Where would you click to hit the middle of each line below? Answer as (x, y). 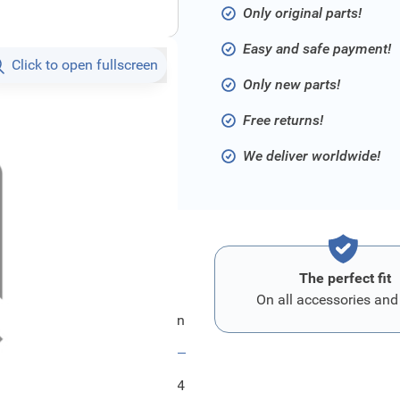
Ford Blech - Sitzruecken (109, 320)
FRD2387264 (143, 385)
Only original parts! (302, 13)
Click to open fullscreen (85, 65)
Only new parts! (292, 84)
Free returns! (283, 120)
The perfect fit (345, 278)
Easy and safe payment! (317, 49)
